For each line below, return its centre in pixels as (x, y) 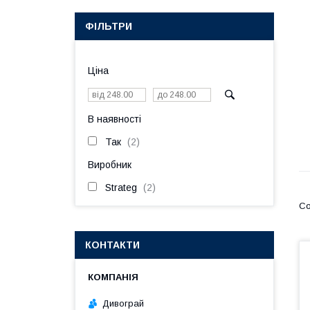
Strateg (121, 188)
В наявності (115, 119)
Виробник (110, 165)
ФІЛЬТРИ (109, 26)
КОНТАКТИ (112, 245)
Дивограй (123, 303)
